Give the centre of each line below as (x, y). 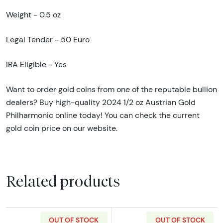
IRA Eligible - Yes (36, 64)
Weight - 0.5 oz (33, 14)
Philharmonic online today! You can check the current (103, 115)
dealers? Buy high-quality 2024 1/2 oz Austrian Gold (101, 102)
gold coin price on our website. (62, 128)
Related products (63, 181)
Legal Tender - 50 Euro (48, 39)
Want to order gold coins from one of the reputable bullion (111, 89)
